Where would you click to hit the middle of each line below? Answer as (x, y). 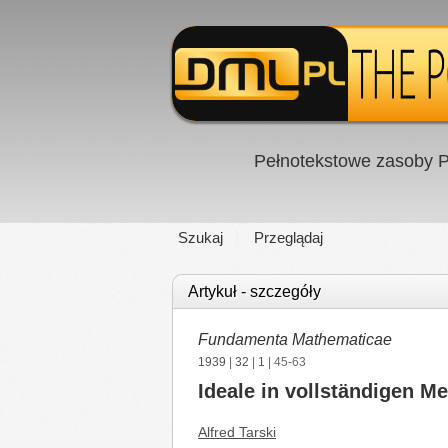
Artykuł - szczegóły (254, 291)
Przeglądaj (288, 237)
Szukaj (200, 237)
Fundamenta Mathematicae (295, 339)
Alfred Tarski (237, 432)
